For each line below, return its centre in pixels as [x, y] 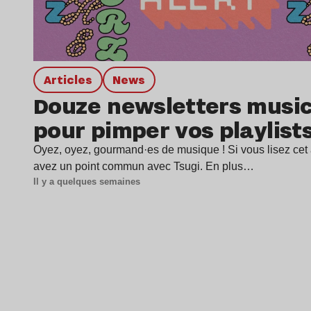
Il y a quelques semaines [87, 182]
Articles [72, 79]
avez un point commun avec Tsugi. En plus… [144, 167]
